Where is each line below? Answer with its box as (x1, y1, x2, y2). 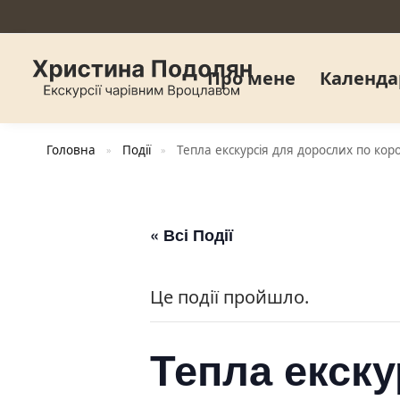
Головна (46, 142, 96, 158)
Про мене (206, 66, 296, 90)
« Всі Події (150, 223, 233, 246)
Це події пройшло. (150, 285, 309, 309)
